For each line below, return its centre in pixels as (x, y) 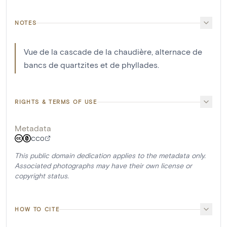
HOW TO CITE (37, 209)
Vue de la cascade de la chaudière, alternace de (113, 51)
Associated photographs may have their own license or (103, 165)
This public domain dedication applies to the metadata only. (110, 155)
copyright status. (42, 176)
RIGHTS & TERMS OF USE (56, 102)
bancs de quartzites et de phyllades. (91, 65)
